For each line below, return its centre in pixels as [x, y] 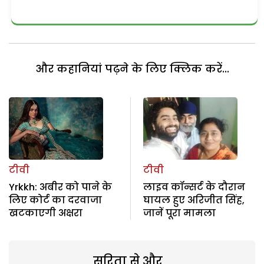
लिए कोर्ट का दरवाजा [55, 200]
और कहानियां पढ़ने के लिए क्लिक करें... [132, 68]
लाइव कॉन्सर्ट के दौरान [194, 187]
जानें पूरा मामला [179, 213]
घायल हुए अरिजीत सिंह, [194, 200]
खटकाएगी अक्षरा [46, 213]
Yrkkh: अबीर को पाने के [60, 187]
